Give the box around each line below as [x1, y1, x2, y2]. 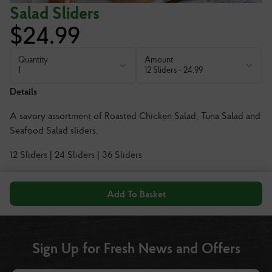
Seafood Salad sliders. [10, 124, 98, 136]
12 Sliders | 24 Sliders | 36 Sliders [10, 148, 142, 160]
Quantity [18, 54, 48, 65]
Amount [144, 54, 173, 65]
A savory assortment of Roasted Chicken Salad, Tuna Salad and [10, 109, 260, 121]
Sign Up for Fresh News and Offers [32, 239, 240, 257]
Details [10, 85, 37, 97]
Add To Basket [106, 188, 166, 200]
